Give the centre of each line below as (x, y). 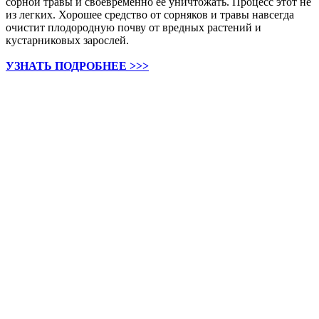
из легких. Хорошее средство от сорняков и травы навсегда (150, 14)
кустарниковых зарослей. (67, 40)
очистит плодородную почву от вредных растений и (134, 27)
